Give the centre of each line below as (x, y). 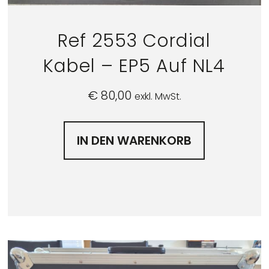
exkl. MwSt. (158, 97)
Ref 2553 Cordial (134, 41)
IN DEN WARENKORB (134, 141)
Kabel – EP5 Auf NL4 (134, 66)
